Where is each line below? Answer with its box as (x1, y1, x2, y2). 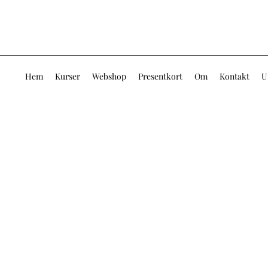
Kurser (55, 71, 80, 82)
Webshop (92, 71, 126, 82)
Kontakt (220, 71, 249, 82)
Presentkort (138, 71, 182, 82)
